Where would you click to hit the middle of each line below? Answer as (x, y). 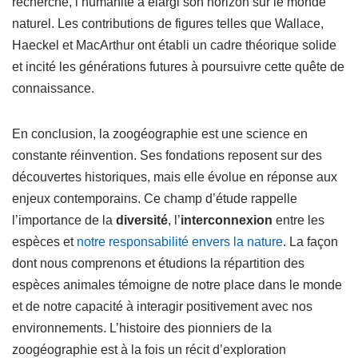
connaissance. (53, 88)
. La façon (310, 242)
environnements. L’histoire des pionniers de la (142, 328)
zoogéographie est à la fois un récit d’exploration (149, 350)
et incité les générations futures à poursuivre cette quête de (178, 67)
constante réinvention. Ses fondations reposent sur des (167, 155)
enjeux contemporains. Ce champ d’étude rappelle (155, 199)
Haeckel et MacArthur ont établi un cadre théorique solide (174, 45)
